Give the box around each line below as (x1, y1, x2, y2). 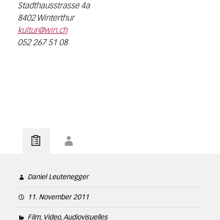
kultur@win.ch (17, 26, 67, 35)
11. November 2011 (27, 193, 89, 201)
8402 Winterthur (17, 14, 74, 23)
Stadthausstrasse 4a (17, 1, 90, 10)
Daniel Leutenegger (27, 173, 88, 181)
